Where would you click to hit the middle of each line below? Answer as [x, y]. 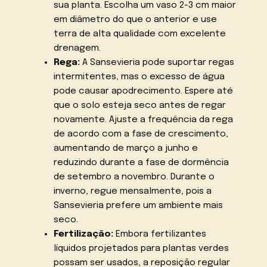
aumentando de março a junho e [125, 148]
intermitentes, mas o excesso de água [139, 77]
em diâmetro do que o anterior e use [135, 19]
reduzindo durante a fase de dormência [141, 162]
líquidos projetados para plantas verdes [141, 248]
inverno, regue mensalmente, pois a [132, 191]
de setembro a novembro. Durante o [134, 177]
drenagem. [77, 48]
